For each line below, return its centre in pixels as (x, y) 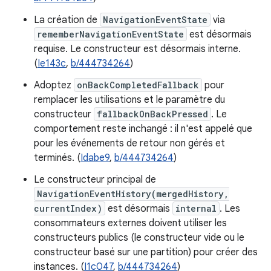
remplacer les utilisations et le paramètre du (129, 100)
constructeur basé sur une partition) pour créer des (146, 252)
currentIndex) (68, 208)
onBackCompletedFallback (138, 85)
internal (196, 208)
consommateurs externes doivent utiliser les (130, 223)
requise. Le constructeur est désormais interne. (137, 49)
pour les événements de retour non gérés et (129, 143)
